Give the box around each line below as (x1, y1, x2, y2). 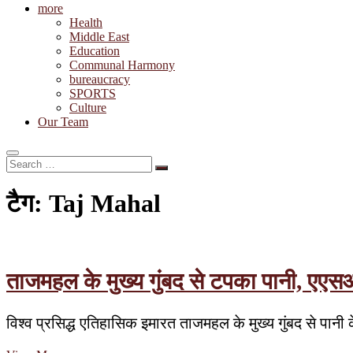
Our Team (38, 115, 88, 128)
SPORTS (69, 87, 116, 100)
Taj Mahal (49, 189, 161, 218)
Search (6, 155, 39, 169)
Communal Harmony (69, 58, 175, 72)
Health (69, 16, 102, 29)
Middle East (69, 30, 129, 43)
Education (69, 44, 120, 58)
